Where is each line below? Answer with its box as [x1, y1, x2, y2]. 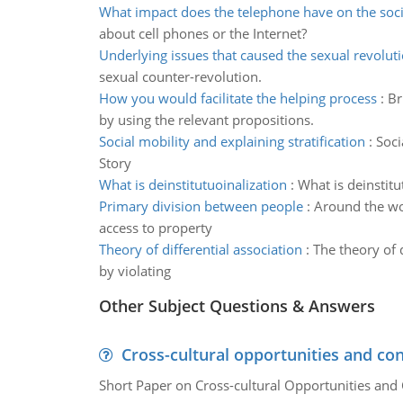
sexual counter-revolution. [98, 67, 262, 85]
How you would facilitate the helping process [98, 89, 377, 107]
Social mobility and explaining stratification [98, 132, 365, 150]
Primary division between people [98, 197, 303, 215]
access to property [98, 219, 212, 237]
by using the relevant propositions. [98, 111, 314, 129]
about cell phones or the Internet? [98, 24, 307, 42]
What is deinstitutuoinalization [98, 175, 287, 193]
